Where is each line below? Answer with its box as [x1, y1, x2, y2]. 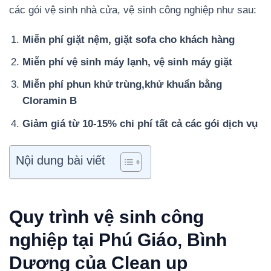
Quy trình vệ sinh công [9, 206, 204, 227]
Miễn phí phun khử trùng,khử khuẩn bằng [22, 79, 223, 91]
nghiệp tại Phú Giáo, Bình [9, 229, 227, 250]
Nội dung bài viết [16, 153, 105, 167]
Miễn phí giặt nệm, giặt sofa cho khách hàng [22, 34, 235, 46]
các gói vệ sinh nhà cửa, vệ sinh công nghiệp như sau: [9, 4, 256, 16]
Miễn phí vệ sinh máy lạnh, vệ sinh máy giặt [22, 56, 233, 68]
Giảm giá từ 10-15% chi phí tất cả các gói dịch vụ [22, 117, 258, 129]
